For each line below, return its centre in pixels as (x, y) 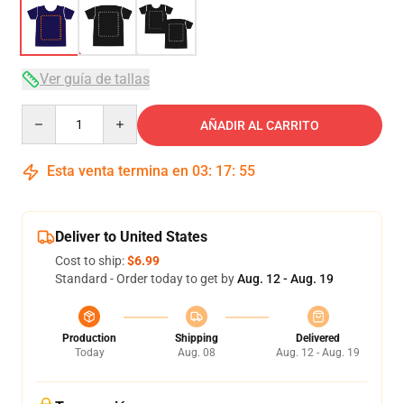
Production (89, 338)
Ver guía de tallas (95, 79)
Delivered (318, 338)
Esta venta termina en (118, 171)
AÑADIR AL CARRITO (260, 125)
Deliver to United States (131, 237)
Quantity (46, 113)
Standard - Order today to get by (146, 279)
